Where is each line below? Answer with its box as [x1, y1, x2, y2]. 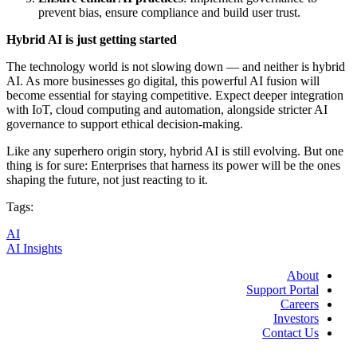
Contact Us [262, 325, 319, 339]
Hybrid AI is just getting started [6, 32, 177, 46]
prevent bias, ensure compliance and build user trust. [38, 5, 300, 19]
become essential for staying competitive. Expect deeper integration [6, 88, 343, 102]
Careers [280, 296, 319, 311]
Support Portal [246, 282, 319, 296]
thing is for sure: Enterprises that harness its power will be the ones [6, 158, 340, 172]
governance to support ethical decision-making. [6, 116, 243, 131]
